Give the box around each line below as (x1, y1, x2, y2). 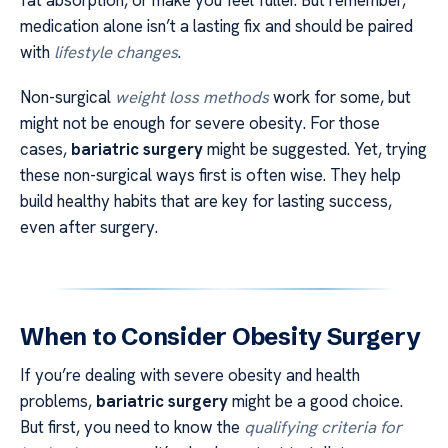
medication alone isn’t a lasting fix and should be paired (20, 15, 413, 38)
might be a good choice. (228, 389, 403, 412)
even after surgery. (20, 215, 158, 238)
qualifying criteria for (244, 415, 402, 438)
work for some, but (269, 85, 411, 108)
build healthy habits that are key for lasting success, (20, 189, 392, 212)
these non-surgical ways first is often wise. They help (20, 163, 401, 186)
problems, (20, 389, 96, 412)
